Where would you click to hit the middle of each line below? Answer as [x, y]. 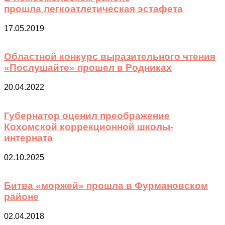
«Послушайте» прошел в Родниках [88, 68]
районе [21, 197]
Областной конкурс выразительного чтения [110, 57]
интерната [28, 138]
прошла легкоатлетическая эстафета [93, 9]
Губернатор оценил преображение [87, 116]
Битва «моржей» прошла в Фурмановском [106, 186]
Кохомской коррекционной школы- [89, 127]
